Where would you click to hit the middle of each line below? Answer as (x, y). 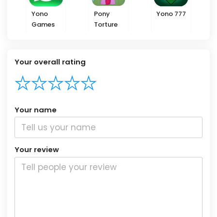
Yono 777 (171, 14)
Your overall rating (50, 62)
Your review (37, 150)
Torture (106, 24)
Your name (36, 109)
